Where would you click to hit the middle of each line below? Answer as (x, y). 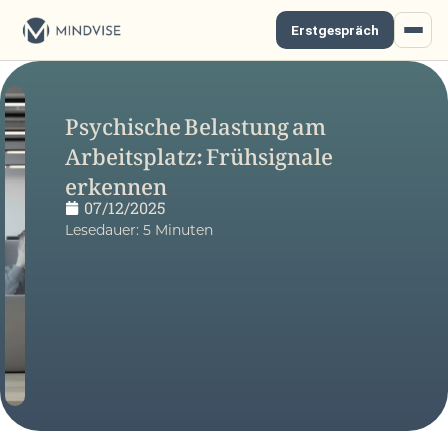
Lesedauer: (101, 229)
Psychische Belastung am (195, 120)
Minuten (183, 229)
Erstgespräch (335, 30)
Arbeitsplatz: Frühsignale (198, 150)
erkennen (115, 180)
